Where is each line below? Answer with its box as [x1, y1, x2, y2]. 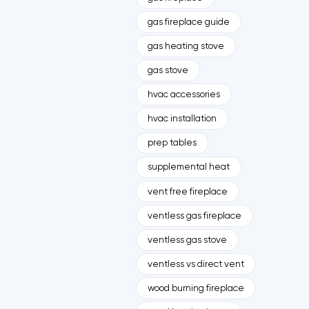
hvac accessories [147, 90, 220, 100]
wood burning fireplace [147, 283, 244, 294]
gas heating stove [147, 41, 224, 51]
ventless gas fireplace [147, 210, 241, 221]
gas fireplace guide [147, 17, 230, 27]
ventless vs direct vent [147, 259, 244, 269]
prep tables [147, 138, 197, 148]
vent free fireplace [147, 186, 228, 197]
